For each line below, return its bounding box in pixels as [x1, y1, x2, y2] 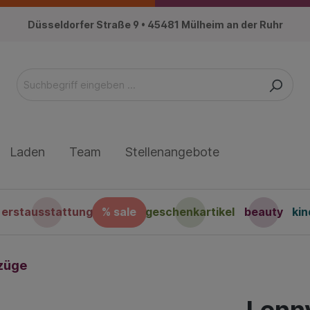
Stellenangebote [125, 145, 219, 160]
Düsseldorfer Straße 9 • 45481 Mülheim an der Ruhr [27, 18, 283, 30]
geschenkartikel [145, 205, 235, 219]
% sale [102, 205, 137, 219]
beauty [244, 205, 283, 219]
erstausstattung [1, 205, 93, 219]
